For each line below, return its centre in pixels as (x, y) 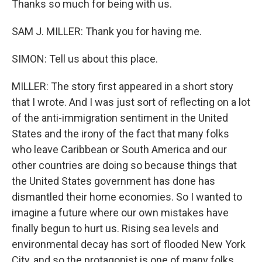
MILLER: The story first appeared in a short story (123, 86)
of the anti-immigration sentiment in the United (120, 118)
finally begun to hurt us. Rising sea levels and (115, 228)
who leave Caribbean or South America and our (119, 149)
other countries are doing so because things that (124, 165)
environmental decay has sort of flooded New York (129, 244)
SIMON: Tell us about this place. (85, 59)
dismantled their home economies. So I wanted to (127, 197)
